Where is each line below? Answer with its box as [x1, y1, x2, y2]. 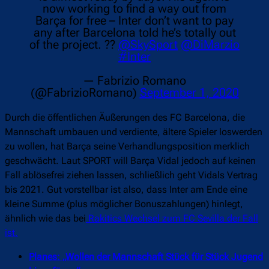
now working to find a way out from [43, 1, 226, 16]
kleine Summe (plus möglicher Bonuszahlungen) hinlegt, [5, 198, 243, 210]
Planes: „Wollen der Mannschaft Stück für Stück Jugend [29, 251, 263, 263]
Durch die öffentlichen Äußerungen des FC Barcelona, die [5, 112, 245, 124]
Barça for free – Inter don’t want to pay [35, 13, 234, 28]
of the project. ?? [29, 37, 118, 52]
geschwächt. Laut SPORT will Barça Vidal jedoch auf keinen [5, 155, 256, 167]
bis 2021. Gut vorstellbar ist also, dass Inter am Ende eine [5, 184, 247, 196]
